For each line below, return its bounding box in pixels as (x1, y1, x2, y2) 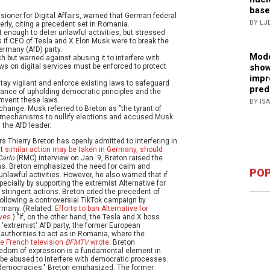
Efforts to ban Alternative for (55, 204, 148, 213)
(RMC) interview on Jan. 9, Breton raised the (14, 154, 163, 163)
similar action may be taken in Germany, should (5, 145, 163, 154)
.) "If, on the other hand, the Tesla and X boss (11, 213, 160, 222)
